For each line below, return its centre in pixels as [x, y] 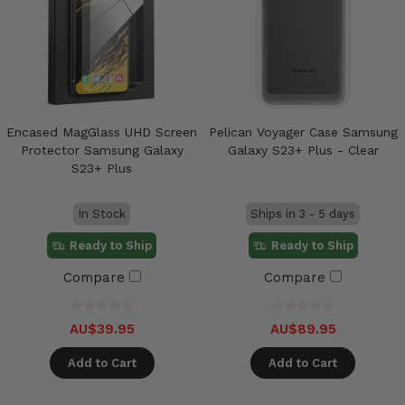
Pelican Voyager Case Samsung [303, 132]
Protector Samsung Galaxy [102, 150]
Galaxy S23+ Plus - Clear [303, 150]
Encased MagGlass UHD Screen [102, 132]
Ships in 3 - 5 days [303, 213]
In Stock [102, 213]
